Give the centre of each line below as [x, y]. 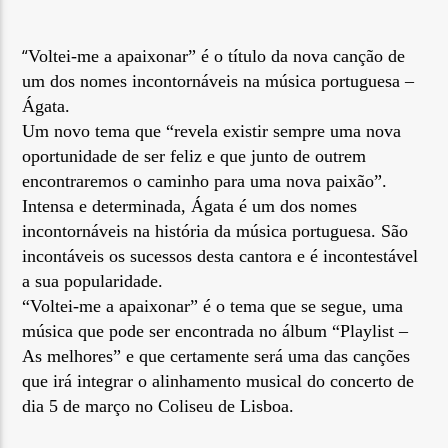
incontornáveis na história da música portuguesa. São [215, 231]
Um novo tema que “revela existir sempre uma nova [212, 131]
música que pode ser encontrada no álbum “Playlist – [215, 331]
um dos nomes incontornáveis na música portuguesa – [218, 81]
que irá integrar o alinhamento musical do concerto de [218, 381]
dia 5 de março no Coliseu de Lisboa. [158, 406]
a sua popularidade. [93, 281]
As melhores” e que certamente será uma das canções [216, 356]
